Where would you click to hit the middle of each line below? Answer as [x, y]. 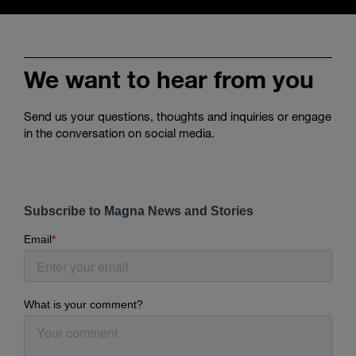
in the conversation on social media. [119, 132]
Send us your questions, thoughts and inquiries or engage [178, 116]
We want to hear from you [169, 79]
